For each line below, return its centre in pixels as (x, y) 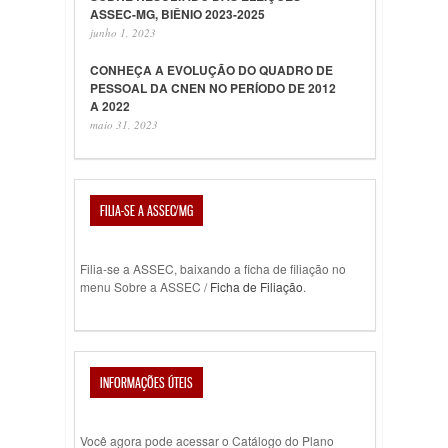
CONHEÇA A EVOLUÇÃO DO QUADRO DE (211, 70)
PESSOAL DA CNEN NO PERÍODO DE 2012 (213, 88)
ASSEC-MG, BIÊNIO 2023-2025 (177, 14)
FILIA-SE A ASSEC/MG (146, 210)
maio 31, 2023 (124, 124)
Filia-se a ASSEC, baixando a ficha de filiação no (213, 268)
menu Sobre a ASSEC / (145, 286)
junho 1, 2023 (123, 32)
